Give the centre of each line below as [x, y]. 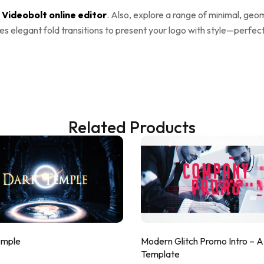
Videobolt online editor [54, 14]
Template [160, 254]
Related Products [132, 127]
